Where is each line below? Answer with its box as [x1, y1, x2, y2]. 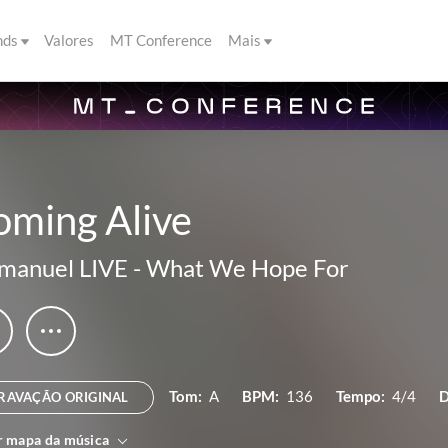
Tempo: [335, 387, 385, 405]
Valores [44, 31, 94, 49]
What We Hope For [146, 253, 349, 282]
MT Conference [110, 31, 212, 49]
